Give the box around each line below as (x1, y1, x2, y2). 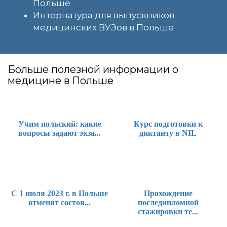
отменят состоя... (28, 198, 91, 207)
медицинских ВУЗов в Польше (33, 22, 174, 33)
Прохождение (143, 189, 193, 198)
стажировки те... (138, 207, 198, 216)
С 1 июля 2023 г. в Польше (11, 189, 108, 198)
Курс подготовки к (133, 120, 203, 129)
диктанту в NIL (139, 129, 197, 138)
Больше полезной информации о (8, 63, 178, 76)
